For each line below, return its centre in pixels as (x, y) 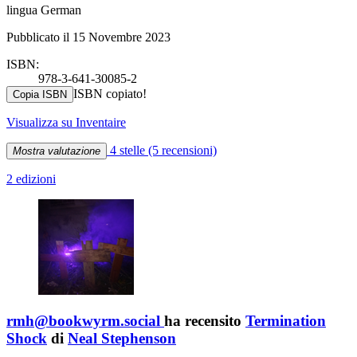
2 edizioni (31, 178)
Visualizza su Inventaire (66, 122)
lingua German (44, 10)
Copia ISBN (40, 94)
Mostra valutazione (57, 151)
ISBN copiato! (110, 93)
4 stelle (127, 150)
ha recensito (205, 321)
